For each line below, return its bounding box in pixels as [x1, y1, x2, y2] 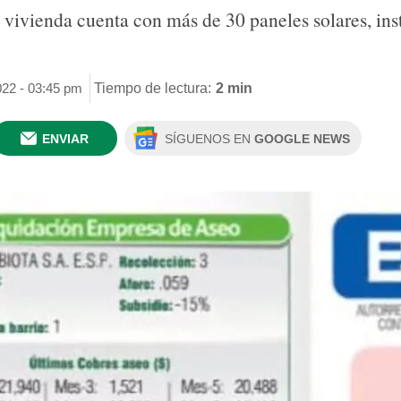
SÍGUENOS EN [165, 132, 254, 146]
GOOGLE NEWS [254, 132, 350, 146]
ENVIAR [42, 132, 89, 146]
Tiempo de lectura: [94, 80, 211, 96]
